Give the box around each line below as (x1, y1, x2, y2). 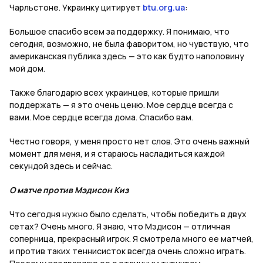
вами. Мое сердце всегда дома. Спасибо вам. (9, 112, 193, 123)
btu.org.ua (143, 2, 185, 14)
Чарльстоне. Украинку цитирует (9, 2, 143, 14)
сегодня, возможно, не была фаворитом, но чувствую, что (9, 38, 249, 50)
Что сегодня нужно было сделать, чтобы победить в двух (9, 208, 247, 220)
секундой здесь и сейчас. (9, 160, 113, 172)
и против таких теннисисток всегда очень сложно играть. (9, 245, 246, 257)
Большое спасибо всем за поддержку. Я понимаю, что (9, 26, 230, 38)
